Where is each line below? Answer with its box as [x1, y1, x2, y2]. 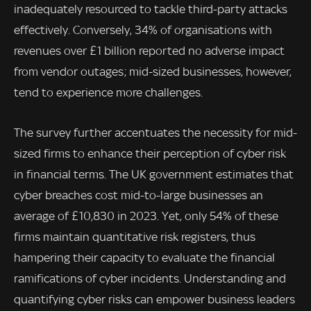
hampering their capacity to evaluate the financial [14, 250, 275, 264]
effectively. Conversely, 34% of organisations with [14, 23, 272, 37]
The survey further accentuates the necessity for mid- [14, 125, 297, 140]
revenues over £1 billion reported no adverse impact [14, 44, 285, 58]
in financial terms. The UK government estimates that [14, 167, 294, 181]
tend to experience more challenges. [14, 85, 203, 100]
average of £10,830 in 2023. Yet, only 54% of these [14, 208, 278, 223]
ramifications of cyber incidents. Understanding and [14, 271, 286, 285]
